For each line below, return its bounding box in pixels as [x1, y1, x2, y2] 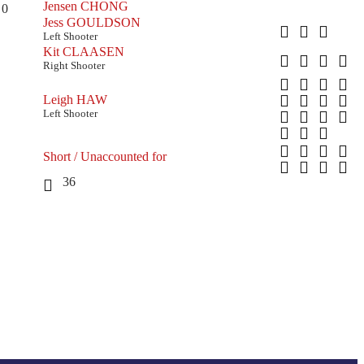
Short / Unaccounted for [42, 149, 167, 163]
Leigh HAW [42, 92, 107, 106]
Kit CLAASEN [42, 44, 124, 58]
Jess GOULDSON [42, 15, 141, 29]
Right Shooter [42, 58, 105, 71]
